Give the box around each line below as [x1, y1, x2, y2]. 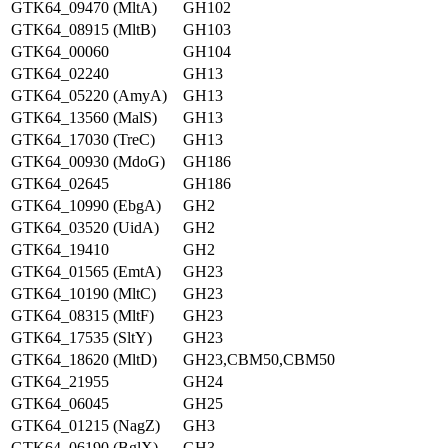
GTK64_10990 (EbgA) [11, 197, 161, 214]
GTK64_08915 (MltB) [11, 21, 156, 38]
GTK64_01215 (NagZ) [11, 417, 160, 434]
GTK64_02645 [11, 175, 109, 192]
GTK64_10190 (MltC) [11, 285, 156, 302]
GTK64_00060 [11, 43, 109, 60]
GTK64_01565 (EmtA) [11, 263, 161, 280]
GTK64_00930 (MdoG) [11, 153, 165, 170]
